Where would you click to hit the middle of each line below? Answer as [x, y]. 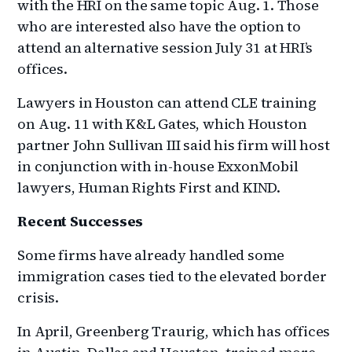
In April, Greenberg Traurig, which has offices [174, 331]
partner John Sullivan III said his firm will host [174, 145]
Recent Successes [81, 221]
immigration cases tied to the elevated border [172, 276]
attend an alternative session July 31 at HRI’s [165, 47]
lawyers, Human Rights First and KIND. [149, 187]
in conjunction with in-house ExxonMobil [158, 166]
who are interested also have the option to [159, 26]
